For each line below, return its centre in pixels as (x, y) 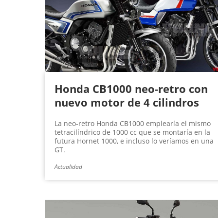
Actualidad (68, 167)
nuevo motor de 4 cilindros (127, 102)
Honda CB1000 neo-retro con (131, 89)
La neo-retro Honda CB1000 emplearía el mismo (133, 124)
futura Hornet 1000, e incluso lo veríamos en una (134, 141)
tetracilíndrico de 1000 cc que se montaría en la (132, 132)
